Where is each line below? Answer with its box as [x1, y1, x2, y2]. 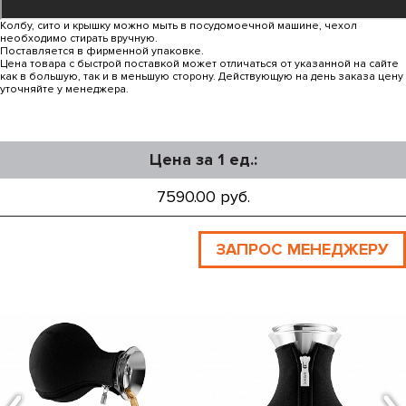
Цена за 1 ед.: [149, 149, 257, 169]
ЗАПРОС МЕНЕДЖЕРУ [216, 238, 389, 259]
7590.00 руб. [156, 186, 250, 207]
